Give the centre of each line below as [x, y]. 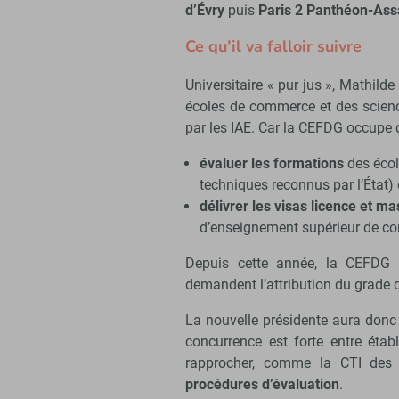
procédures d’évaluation [262, 385]
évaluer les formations [271, 164]
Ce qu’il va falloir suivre [273, 47]
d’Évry [207, 11]
